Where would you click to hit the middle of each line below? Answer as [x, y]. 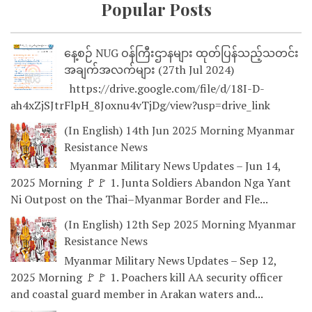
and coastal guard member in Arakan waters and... [137, 294]
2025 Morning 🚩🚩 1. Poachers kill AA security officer [147, 277]
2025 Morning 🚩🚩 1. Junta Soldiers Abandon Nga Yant [151, 183]
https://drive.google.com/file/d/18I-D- [164, 89]
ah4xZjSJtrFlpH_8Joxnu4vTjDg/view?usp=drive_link [140, 106]
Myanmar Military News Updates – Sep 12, [170, 260]
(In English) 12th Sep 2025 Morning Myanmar [180, 225]
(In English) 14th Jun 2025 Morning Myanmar [179, 131]
